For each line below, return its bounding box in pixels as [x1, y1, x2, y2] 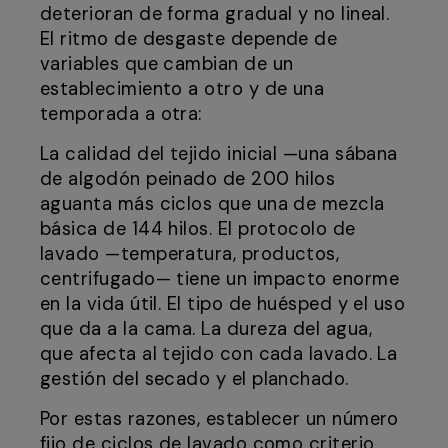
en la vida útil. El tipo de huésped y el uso [40, 292, 406, 317]
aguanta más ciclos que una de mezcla [40, 192, 385, 217]
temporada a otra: [40, 102, 202, 127]
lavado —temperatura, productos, [40, 242, 340, 267]
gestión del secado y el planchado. [40, 367, 349, 392]
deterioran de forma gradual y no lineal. [40, 2, 390, 27]
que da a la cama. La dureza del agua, [40, 317, 373, 342]
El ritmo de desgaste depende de [40, 27, 338, 52]
